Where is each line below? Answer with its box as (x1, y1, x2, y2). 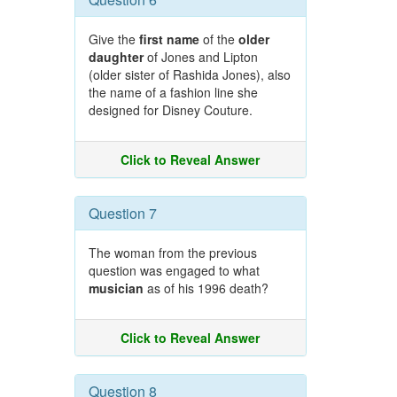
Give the (88, 30, 139, 48)
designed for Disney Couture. (88, 101, 253, 119)
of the (198, 30, 238, 48)
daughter (88, 48, 144, 66)
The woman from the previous (88, 244, 257, 261)
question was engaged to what (88, 261, 260, 279)
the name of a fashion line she (88, 83, 258, 101)
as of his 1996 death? (143, 279, 269, 297)
